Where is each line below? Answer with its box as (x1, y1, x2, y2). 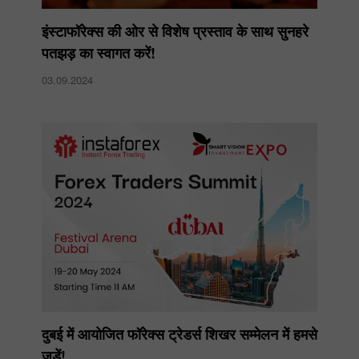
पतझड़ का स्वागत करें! (42, 42, 155, 63)
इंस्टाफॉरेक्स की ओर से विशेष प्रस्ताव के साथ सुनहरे (42, 20, 309, 42)
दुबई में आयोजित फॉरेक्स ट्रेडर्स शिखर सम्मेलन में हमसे (42, 323, 317, 345)
